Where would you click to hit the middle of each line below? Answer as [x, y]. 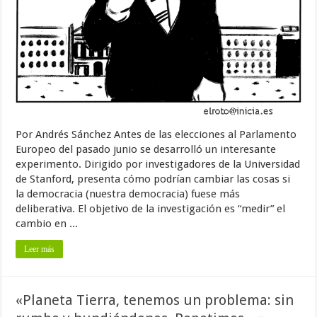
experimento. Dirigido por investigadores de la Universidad [158, 164]
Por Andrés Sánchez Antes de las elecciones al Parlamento [156, 134]
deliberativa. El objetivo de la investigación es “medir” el [151, 208]
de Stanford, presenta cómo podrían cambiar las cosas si [153, 179]
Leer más [40, 249]
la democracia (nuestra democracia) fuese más [128, 194]
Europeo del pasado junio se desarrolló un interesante [146, 149]
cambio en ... [47, 223]
